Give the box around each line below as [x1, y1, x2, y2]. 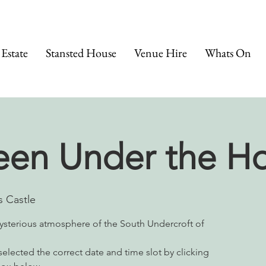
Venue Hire [134, 45, 187, 61]
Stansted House [46, 45, 116, 61]
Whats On [205, 45, 251, 61]
